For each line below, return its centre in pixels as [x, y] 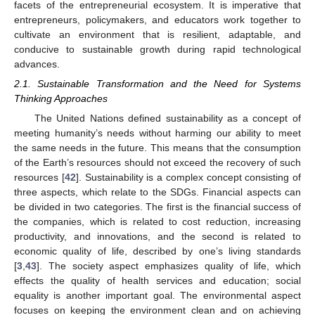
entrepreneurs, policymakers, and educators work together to [157, 19]
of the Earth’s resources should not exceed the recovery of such [157, 163]
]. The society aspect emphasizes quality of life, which [169, 266]
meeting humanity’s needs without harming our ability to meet [157, 133]
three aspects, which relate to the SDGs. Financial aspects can [157, 192]
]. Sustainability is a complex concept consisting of [188, 178]
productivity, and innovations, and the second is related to [157, 237]
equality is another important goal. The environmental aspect [157, 296]
